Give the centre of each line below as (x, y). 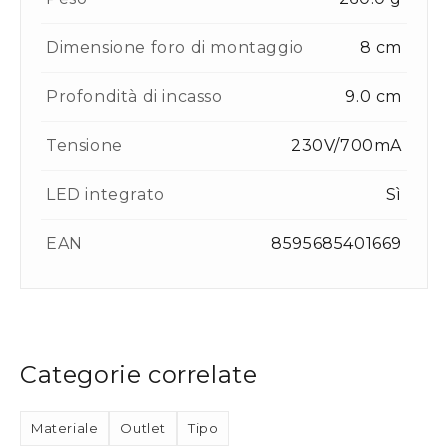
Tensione (84, 146)
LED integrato (105, 195)
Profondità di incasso (134, 97)
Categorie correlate (139, 375)
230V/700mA (346, 146)
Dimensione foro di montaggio (175, 48)
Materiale (65, 428)
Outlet (143, 428)
